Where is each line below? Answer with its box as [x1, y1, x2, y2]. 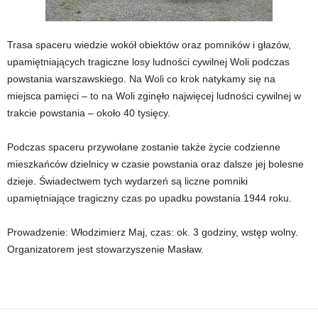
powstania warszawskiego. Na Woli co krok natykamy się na [7, 73, 275, 84]
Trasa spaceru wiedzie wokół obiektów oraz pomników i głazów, [7, 39, 291, 50]
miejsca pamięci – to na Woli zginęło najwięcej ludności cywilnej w [7, 90, 301, 102]
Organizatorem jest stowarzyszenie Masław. [7, 243, 204, 255]
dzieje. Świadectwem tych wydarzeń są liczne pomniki [7, 175, 248, 187]
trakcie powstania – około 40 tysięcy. [7, 107, 170, 119]
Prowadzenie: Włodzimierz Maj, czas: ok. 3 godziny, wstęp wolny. [7, 226, 298, 238]
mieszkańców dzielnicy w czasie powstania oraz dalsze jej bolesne [7, 158, 304, 170]
